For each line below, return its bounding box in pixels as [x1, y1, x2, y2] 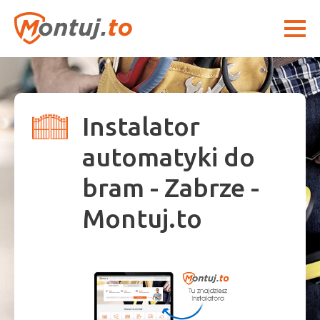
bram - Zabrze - [82, 173, 259, 202]
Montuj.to [82, 204, 202, 233]
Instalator [82, 111, 200, 141]
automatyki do [82, 142, 255, 171]
